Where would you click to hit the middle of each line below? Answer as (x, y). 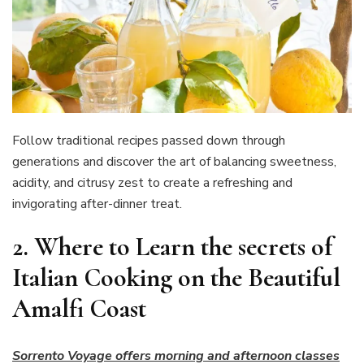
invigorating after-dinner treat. (97, 204)
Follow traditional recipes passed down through (149, 140)
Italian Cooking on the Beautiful (176, 277)
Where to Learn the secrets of (183, 246)
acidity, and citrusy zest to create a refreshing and (152, 182)
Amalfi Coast (79, 308)
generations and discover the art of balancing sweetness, (174, 161)
